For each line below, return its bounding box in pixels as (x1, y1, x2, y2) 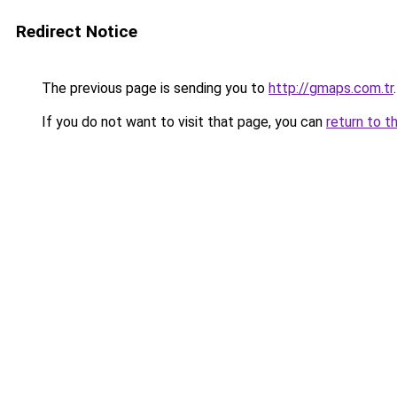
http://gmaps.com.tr (269, 80, 393, 97)
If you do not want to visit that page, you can (38, 113, 326, 130)
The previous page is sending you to (38, 80, 269, 97)
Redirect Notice (16, 21, 137, 42)
